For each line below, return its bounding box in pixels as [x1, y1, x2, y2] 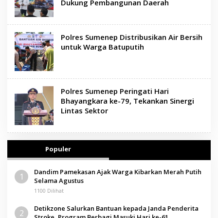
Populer [45, 144, 71, 153]
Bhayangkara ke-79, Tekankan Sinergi [61, 95, 194, 106]
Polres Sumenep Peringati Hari [61, 86, 169, 96]
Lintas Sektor [61, 105, 108, 115]
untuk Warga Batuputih [61, 41, 144, 52]
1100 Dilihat [34, 186, 64, 194]
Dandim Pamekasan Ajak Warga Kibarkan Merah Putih [34, 167, 201, 176]
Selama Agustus [34, 176, 84, 185]
